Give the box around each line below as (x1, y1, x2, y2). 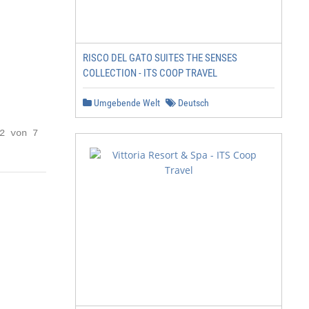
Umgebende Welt (92, 97, 160, 108)
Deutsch (176, 97, 209, 108)
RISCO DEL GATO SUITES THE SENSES (83, 52, 237, 64)
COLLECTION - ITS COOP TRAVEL (83, 67, 217, 79)
